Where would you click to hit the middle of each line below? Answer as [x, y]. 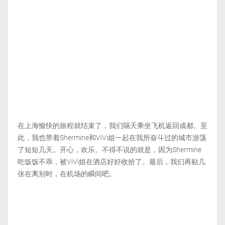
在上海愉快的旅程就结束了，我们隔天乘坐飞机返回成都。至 [113, 125]
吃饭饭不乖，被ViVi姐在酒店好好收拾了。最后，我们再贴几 [111, 161]
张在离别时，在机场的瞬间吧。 [67, 174]
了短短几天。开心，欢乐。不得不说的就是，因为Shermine [109, 149]
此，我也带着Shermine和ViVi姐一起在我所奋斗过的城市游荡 [112, 137]
